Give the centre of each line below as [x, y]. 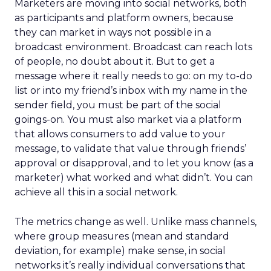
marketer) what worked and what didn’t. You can [134, 178]
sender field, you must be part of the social [118, 105]
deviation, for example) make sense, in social [120, 251]
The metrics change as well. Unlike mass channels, [135, 222]
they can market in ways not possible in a [113, 32]
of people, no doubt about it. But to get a [115, 61]
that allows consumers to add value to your [120, 134]
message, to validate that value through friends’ [130, 149]
